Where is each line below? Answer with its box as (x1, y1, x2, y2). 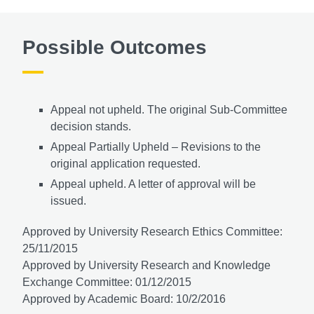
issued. (50, 195, 86, 207)
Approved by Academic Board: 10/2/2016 (22, 293, 226, 306)
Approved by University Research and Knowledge (22, 259, 271, 272)
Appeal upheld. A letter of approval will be (50, 178, 256, 191)
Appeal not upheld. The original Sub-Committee (50, 104, 287, 116)
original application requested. (50, 158, 200, 170)
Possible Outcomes (22, 36, 207, 59)
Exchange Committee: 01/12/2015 (22, 276, 191, 289)
